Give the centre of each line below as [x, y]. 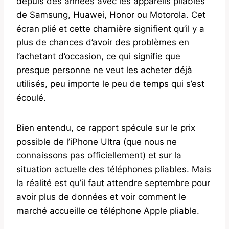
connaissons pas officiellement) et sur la [99, 155]
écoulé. [31, 97]
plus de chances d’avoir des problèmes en [103, 42]
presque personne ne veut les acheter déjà [104, 70]
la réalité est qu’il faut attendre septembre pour [113, 183]
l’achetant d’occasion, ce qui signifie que [98, 56]
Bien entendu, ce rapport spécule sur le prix [106, 128]
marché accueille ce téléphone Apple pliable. [108, 210]
